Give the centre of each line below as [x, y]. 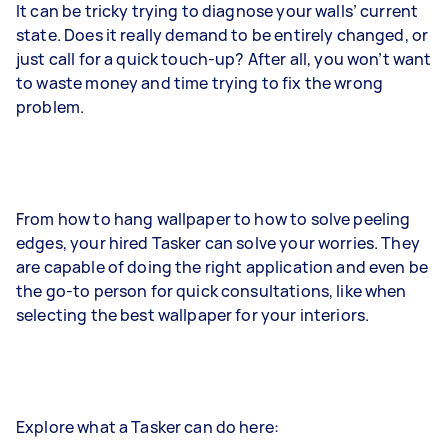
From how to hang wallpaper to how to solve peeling [213, 219]
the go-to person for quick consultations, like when [211, 291]
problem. [50, 107]
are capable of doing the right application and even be [222, 267]
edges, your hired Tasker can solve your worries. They [218, 243]
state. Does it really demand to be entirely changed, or [222, 35]
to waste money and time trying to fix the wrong [200, 83]
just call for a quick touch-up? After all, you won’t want [224, 59]
